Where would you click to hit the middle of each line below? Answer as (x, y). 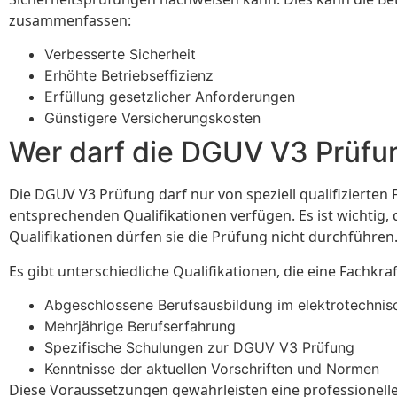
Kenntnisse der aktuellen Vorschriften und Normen (212, 369)
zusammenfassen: (70, 21)
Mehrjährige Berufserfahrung (140, 327)
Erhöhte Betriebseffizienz (129, 76)
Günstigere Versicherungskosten (152, 118)
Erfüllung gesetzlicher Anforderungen (170, 97)
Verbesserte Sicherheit (120, 54)
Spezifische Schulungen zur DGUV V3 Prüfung (199, 348)
